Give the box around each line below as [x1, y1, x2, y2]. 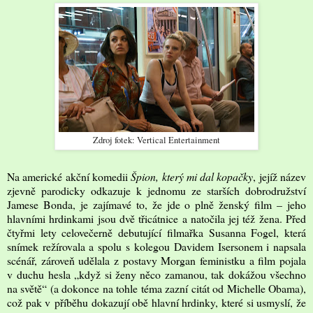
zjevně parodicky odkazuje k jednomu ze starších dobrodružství [7, 182, 306, 198]
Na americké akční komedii [7, 168, 131, 184]
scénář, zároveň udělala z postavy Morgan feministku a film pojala [7, 252, 306, 268]
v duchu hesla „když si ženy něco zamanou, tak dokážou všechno [7, 266, 306, 282]
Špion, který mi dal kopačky [131, 168, 254, 184]
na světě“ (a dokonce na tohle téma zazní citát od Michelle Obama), [7, 280, 306, 296]
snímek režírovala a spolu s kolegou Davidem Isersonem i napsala [7, 238, 306, 254]
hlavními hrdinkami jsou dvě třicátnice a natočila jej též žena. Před [7, 210, 306, 226]
